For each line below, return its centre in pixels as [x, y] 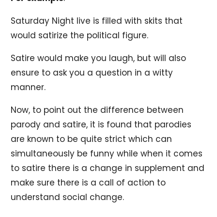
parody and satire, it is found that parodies [101, 124]
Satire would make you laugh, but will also [99, 58]
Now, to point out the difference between [97, 110]
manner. [28, 87]
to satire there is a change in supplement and [108, 168]
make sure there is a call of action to [88, 182]
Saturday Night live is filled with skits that [97, 21]
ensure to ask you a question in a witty [92, 72]
